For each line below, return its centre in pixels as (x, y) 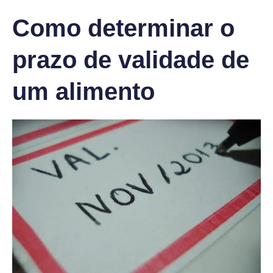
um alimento (83, 91)
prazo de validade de (131, 59)
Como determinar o (123, 28)
